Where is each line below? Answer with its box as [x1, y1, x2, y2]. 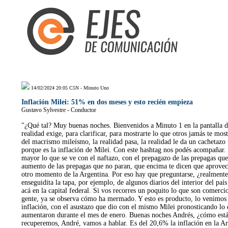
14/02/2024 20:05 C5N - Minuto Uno [30, 85, 109, 91]
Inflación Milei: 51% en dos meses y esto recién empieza [21, 98, 193, 106]
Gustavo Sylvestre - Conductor [21, 106, 96, 113]
